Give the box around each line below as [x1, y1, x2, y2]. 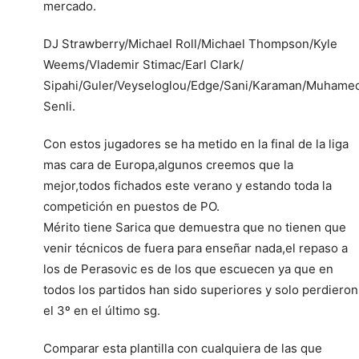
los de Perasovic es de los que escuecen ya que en [43, 260, 333, 276]
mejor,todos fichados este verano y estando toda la [43, 177, 332, 193]
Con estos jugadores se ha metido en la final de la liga [43, 135, 349, 151]
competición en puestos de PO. [43, 198, 220, 214]
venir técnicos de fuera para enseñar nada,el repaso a [43, 240, 348, 256]
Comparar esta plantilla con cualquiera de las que [43, 340, 322, 356]
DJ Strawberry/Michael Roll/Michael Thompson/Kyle [43, 35, 337, 51]
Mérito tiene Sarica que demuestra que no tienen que [43, 219, 346, 235]
